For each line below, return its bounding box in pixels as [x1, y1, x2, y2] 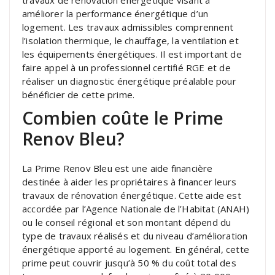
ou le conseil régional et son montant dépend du [22, 215, 231, 228]
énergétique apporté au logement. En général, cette [22, 242, 250, 255]
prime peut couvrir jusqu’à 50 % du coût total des [22, 256, 236, 269]
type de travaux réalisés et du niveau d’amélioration [22, 229, 248, 242]
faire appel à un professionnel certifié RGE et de [22, 61, 231, 74]
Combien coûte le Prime [22, 106, 224, 130]
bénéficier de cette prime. [22, 88, 135, 101]
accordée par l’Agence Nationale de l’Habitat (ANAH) [22, 202, 250, 215]
